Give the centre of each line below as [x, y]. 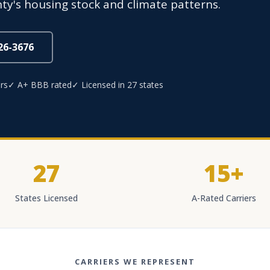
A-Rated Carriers [224, 198]
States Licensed [46, 198]
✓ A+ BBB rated [40, 85]
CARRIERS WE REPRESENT [135, 262]
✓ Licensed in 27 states [118, 85]
